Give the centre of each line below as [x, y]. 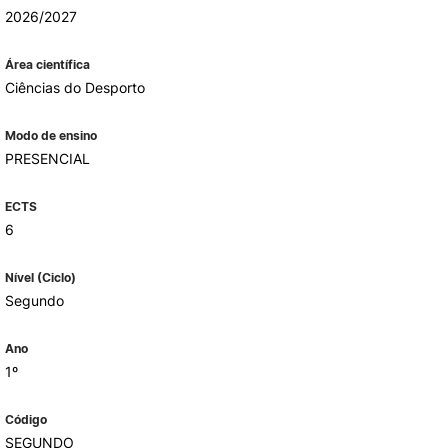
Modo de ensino [50, 135]
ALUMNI [124, 68]
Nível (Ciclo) [40, 277]
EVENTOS [130, 391]
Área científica [47, 64]
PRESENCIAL [47, 158]
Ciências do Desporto [74, 87]
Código [25, 419]
